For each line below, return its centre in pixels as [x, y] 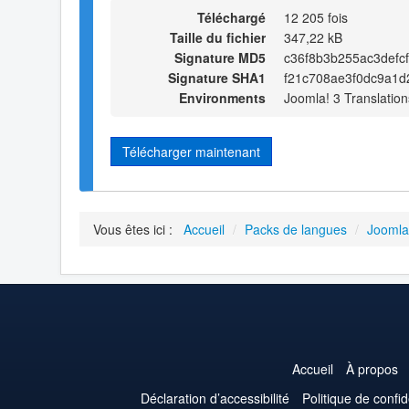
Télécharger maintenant [191, 151]
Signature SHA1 [217, 77]
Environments [222, 97]
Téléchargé [231, 17]
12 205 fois [316, 17]
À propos [372, 369]
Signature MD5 [220, 57]
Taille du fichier [218, 37]
